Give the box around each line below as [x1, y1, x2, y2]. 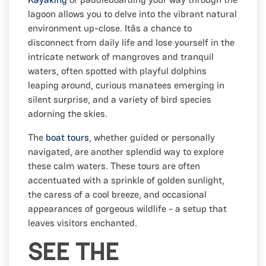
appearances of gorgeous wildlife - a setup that [28, 202, 227, 215]
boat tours [46, 131, 89, 144]
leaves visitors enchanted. [28, 216, 137, 229]
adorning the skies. [28, 107, 107, 120]
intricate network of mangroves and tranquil [28, 50, 214, 63]
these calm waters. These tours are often [28, 159, 200, 172]
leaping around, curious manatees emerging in [28, 78, 224, 91]
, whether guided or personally [89, 131, 215, 144]
